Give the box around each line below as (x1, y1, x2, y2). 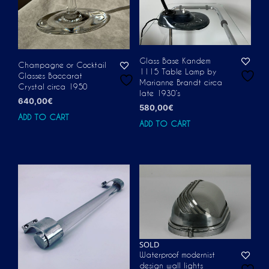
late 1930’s (139, 88, 180, 97)
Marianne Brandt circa (139, 77, 222, 86)
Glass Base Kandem (139, 56, 211, 65)
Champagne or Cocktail (18, 60, 106, 69)
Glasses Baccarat (18, 71, 82, 80)
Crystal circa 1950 (18, 82, 88, 91)
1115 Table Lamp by (139, 67, 216, 76)
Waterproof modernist (139, 250, 215, 259)
